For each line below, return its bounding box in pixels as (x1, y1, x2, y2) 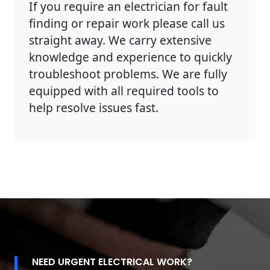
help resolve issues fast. (29, 99, 159, 116)
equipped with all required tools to (29, 83, 219, 99)
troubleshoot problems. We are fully (29, 66, 227, 83)
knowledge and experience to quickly (29, 49, 232, 66)
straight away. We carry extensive (29, 32, 212, 49)
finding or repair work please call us (29, 15, 225, 32)
